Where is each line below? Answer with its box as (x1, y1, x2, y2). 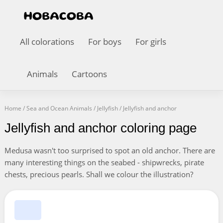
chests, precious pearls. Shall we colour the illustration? (4, 169, 193, 179)
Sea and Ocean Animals (26, 104, 92, 112)
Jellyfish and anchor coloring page (4, 120, 197, 135)
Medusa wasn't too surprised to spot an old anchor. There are (4, 145, 215, 155)
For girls (135, 36, 166, 47)
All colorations (20, 36, 74, 47)
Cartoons (72, 68, 107, 80)
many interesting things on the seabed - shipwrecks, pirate (4, 157, 204, 167)
